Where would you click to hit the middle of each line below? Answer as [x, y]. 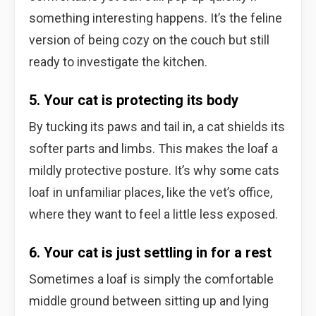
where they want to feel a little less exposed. [153, 214]
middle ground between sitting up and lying [149, 300]
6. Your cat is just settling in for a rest [150, 252]
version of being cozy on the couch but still [149, 39]
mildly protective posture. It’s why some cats [154, 170]
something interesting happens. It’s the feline [156, 18]
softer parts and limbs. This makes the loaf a [153, 148]
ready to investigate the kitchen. [118, 61]
